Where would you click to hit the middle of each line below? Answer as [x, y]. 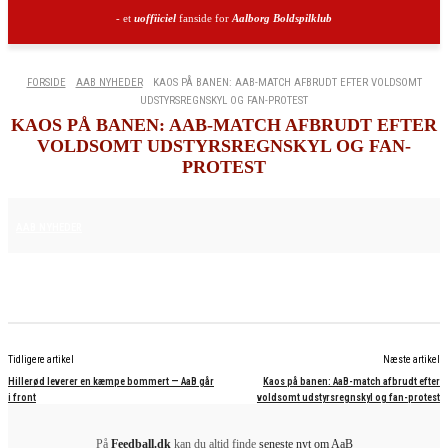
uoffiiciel [155, 18]
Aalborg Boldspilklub [282, 18]
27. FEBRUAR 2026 [146, 225]
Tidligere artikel [41, 359]
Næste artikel [411, 359]
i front [22, 397]
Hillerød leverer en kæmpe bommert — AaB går [111, 381]
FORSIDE [46, 82]
